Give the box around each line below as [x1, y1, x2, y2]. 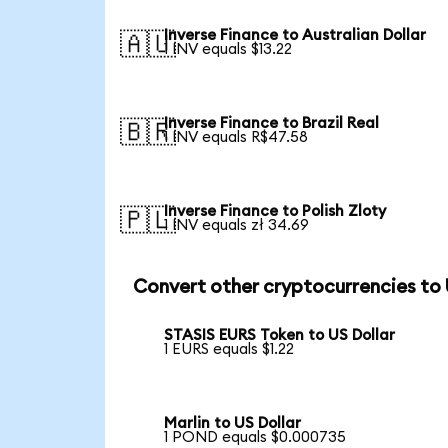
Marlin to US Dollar [164, 416, 302, 432]
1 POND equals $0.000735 [164, 430, 347, 446]
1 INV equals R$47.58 [164, 130, 309, 146]
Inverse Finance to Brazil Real [164, 116, 380, 132]
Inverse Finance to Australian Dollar [164, 28, 427, 44]
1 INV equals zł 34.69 [164, 217, 310, 233]
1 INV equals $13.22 [164, 42, 293, 58]
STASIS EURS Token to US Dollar [164, 328, 396, 344]
